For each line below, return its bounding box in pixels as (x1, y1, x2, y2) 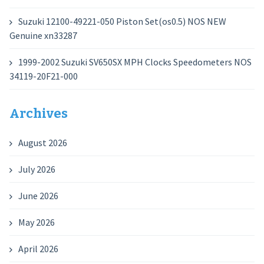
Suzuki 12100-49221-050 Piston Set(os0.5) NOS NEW (18, 15, 226, 27)
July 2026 (18, 163, 55, 175)
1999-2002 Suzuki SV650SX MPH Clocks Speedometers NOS (18, 56, 252, 68)
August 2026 (18, 137, 67, 148)
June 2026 (18, 190, 58, 202)
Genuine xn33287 (9, 29, 77, 41)
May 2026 (18, 216, 55, 228)
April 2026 (18, 243, 58, 255)
